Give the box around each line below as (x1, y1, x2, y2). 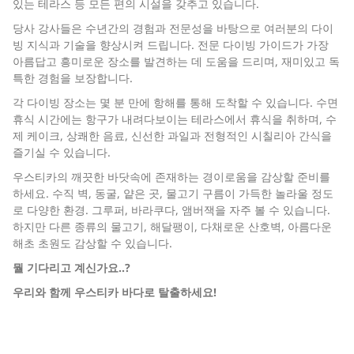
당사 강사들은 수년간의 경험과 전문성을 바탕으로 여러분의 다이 (13, 21, 333, 36)
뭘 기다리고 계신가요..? (13, 260, 130, 275)
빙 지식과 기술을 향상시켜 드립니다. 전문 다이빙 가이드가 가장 (13, 37, 329, 52)
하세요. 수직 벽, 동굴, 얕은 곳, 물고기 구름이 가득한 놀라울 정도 (13, 186, 333, 201)
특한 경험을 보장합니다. (13, 70, 133, 85)
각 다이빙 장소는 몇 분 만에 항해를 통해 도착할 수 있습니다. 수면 (13, 95, 338, 110)
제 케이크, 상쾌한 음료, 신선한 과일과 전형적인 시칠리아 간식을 (13, 128, 332, 143)
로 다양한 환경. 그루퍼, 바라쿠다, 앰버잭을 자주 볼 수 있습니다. (13, 202, 330, 217)
